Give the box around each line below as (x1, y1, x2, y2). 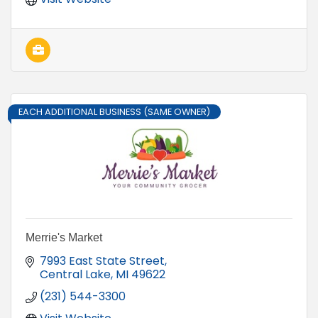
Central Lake (40, 266, 111, 283)
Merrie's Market (26, 231, 102, 244)
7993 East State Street (40, 253, 165, 270)
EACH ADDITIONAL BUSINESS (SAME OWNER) (18, 106, 210, 119)
